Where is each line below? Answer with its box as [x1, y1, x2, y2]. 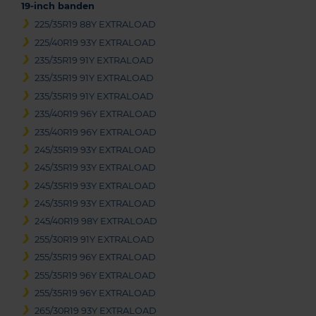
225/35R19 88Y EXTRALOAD [35, 19, 157, 30]
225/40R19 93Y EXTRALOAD [35, 37, 157, 48]
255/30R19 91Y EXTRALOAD [35, 233, 155, 245]
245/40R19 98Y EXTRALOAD [35, 216, 158, 227]
